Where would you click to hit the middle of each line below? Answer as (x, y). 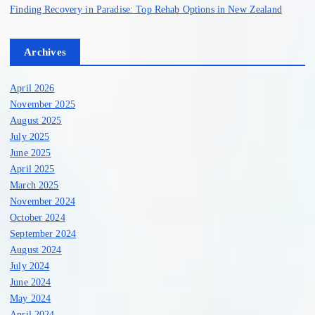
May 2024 (31, 298)
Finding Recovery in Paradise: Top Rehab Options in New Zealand (146, 9)
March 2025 (34, 185)
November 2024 (43, 201)
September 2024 (43, 233)
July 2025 (30, 136)
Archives (45, 52)
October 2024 (38, 217)
